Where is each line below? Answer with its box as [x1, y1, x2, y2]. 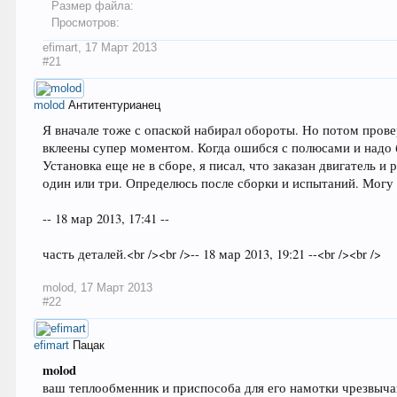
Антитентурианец [68, 98, 161, 113]
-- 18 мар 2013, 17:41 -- [43, 210, 170, 228]
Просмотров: [51, 16, 121, 30]
